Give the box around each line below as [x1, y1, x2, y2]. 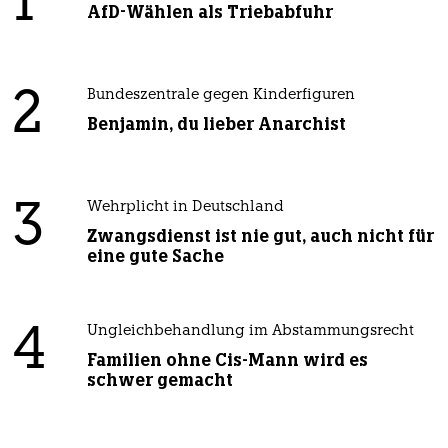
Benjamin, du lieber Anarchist [86, 113, 346, 136]
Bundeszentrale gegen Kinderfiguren [86, 88, 355, 104]
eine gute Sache [86, 245, 224, 268]
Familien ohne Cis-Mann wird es [86, 349, 368, 372]
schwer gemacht [86, 369, 233, 392]
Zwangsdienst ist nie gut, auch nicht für [86, 225, 434, 248]
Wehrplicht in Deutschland [86, 200, 284, 216]
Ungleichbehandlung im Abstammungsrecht [86, 324, 414, 340]
